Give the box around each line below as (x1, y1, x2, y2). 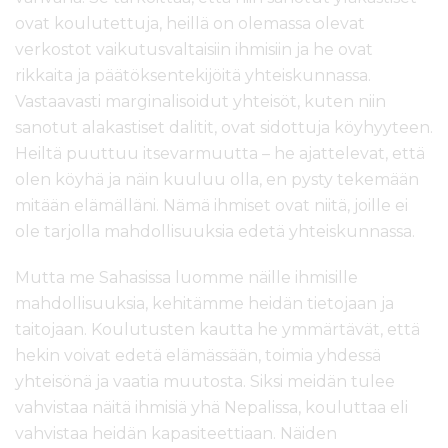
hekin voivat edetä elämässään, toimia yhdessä (15, 346, 381, 366)
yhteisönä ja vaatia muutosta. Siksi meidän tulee (15, 372, 395, 392)
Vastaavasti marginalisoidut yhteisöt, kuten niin (15, 92, 386, 112)
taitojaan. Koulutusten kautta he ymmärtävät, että (15, 320, 420, 340)
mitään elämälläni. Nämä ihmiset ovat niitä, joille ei (15, 196, 408, 216)
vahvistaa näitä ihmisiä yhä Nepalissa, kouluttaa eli (15, 398, 408, 418)
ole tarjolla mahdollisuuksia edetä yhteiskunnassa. (15, 222, 415, 242)
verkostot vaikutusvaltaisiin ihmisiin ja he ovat (15, 40, 373, 60)
